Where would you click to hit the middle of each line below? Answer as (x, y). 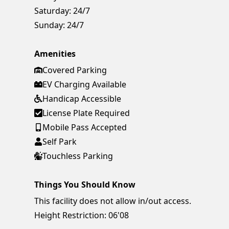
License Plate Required (86, 113)
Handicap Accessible (82, 99)
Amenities (55, 54)
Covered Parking (75, 70)
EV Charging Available (85, 85)
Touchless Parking (78, 156)
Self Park (60, 142)
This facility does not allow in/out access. (113, 201)
